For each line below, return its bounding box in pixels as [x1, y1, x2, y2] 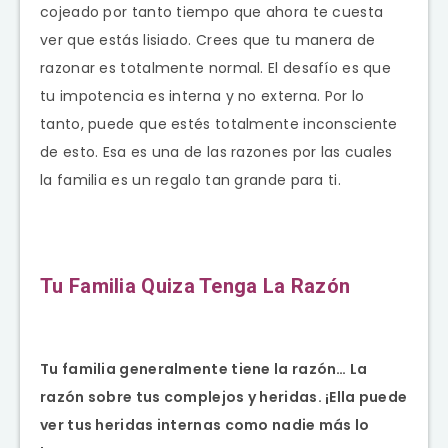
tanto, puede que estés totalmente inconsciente [40, 113, 398, 134]
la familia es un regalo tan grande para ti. [40, 169, 341, 190]
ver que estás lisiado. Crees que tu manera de [40, 29, 376, 50]
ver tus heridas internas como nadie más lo [40, 415, 370, 436]
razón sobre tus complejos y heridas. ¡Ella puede [40, 387, 408, 408]
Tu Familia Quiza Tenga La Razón [40, 273, 351, 298]
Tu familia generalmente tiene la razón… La [40, 359, 368, 380]
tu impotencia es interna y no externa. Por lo [40, 85, 365, 106]
